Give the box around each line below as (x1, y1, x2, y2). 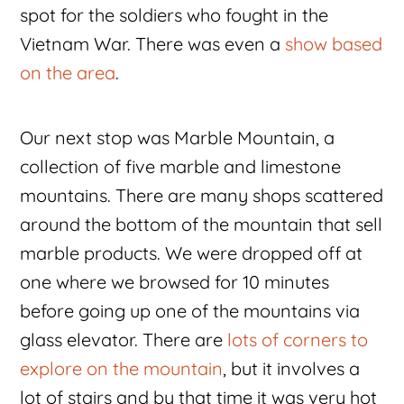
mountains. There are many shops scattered (20, 184, 384, 207)
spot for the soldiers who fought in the (20, 4, 329, 27)
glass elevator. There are (20, 328, 228, 352)
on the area (20, 61, 116, 85)
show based (285, 32, 383, 56)
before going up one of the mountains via (20, 299, 361, 323)
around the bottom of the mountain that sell (20, 213, 383, 236)
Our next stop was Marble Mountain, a (20, 126, 335, 150)
